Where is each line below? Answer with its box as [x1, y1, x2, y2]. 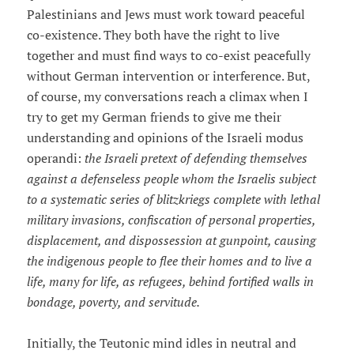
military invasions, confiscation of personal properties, [26, 212, 315, 228]
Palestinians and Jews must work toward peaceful [26, 6, 305, 23]
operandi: [26, 150, 81, 167]
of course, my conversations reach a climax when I [26, 88, 308, 105]
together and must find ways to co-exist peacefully [26, 47, 311, 64]
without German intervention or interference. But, [26, 68, 310, 85]
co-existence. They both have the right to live [26, 27, 280, 43]
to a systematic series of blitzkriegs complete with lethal [26, 191, 320, 208]
